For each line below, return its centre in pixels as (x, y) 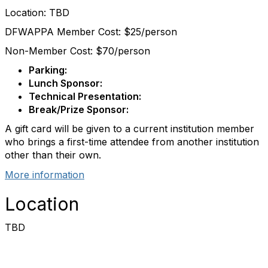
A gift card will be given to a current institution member (130, 129)
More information (45, 175)
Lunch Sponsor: (66, 83)
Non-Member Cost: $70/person (77, 51)
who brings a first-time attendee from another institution (132, 142)
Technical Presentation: (85, 96)
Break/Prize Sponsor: (79, 109)
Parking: (48, 70)
